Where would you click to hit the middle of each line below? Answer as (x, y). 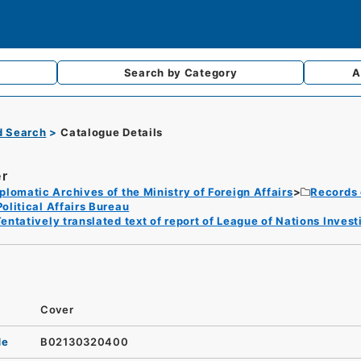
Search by (154, 73)
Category (211, 73)
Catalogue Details (112, 132)
